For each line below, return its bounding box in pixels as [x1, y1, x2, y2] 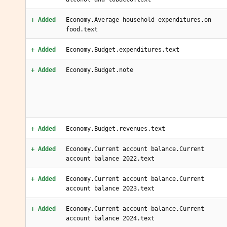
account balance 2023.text [66, 185, 155, 192]
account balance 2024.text [66, 215, 155, 222]
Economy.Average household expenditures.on [66, 16, 211, 23]
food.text [66, 26, 98, 33]
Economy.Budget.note [66, 66, 133, 73]
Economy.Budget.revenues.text [66, 125, 165, 132]
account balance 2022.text [66, 155, 155, 162]
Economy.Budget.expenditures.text [66, 46, 179, 53]
